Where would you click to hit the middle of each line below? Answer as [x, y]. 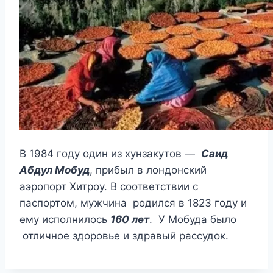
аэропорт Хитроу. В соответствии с [109, 187]
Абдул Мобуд [55, 170]
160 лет [130, 220]
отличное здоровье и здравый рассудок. [124, 236]
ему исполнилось [65, 220]
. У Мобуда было [193, 220]
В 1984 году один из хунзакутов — [110, 154]
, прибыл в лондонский [148, 170]
